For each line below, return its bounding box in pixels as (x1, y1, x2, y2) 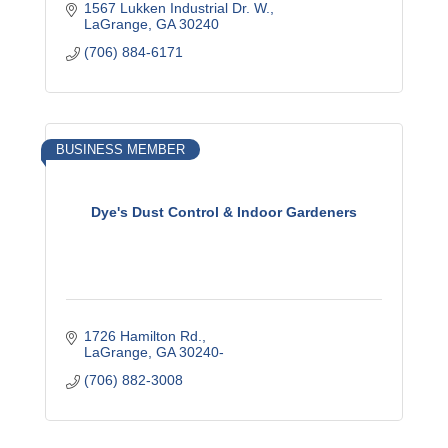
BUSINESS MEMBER (56, 142, 185, 157)
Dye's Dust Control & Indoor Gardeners (91, 203, 357, 220)
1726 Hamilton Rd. (83, 328, 202, 344)
